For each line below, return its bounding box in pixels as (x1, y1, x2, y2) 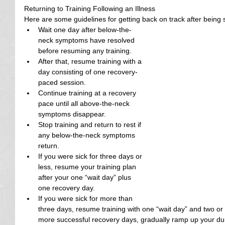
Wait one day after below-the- (38, 26, 132, 34)
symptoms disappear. (38, 110, 110, 118)
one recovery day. (38, 184, 99, 192)
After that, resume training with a (38, 57, 144, 65)
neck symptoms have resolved (38, 36, 137, 44)
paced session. (38, 78, 90, 86)
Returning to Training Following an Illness (24, 5, 155, 13)
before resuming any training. (38, 47, 136, 55)
